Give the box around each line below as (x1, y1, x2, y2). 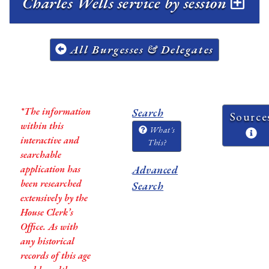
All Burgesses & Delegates (67, 41, 214, 57)
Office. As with (20, 220, 78, 233)
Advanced (132, 162, 178, 177)
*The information (20, 104, 91, 118)
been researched (20, 177, 82, 190)
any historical (20, 234, 74, 247)
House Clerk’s (20, 205, 73, 219)
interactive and (20, 133, 79, 147)
